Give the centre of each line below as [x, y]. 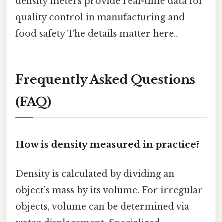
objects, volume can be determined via [102, 207]
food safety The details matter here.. [97, 34]
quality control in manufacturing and [100, 18]
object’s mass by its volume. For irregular [109, 191]
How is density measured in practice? [108, 144]
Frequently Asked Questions [105, 80]
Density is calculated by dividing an [95, 174]
